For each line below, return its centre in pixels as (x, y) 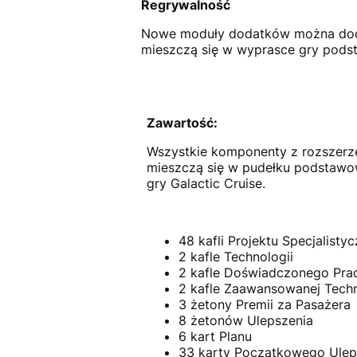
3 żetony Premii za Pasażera (264, 304)
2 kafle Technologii (235, 256)
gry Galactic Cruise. (206, 183)
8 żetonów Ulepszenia (245, 320)
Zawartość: (182, 122)
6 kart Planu (215, 336)
